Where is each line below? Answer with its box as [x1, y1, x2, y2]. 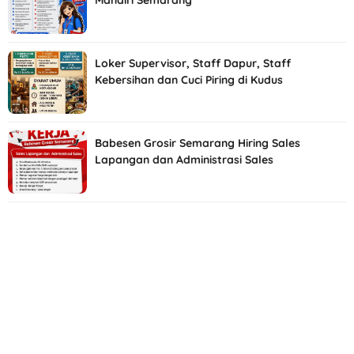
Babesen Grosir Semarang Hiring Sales [95, 136, 300, 151]
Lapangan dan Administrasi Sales [95, 153, 273, 168]
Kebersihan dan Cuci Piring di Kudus [95, 73, 283, 88]
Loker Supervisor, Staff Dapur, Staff [95, 56, 291, 71]
